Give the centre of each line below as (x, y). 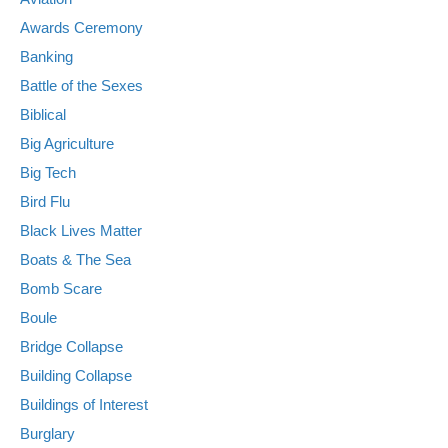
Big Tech (48, 173)
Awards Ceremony (81, 28)
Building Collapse (76, 376)
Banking (46, 57)
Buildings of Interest (84, 405)
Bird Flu (45, 202)
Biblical (43, 115)
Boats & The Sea (75, 260)
